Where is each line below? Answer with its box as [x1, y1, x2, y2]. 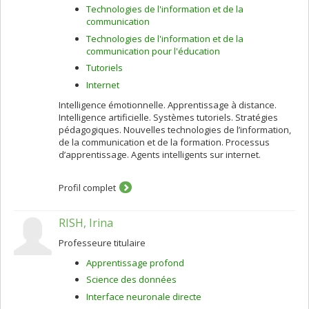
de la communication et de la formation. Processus [59, 135, 270, 148]
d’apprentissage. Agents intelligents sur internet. [59, 148, 261, 161]
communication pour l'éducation [86, 44, 220, 57]
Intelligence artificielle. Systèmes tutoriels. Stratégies [59, 110, 278, 123]
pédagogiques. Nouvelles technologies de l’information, [59, 123, 291, 136]
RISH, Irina [59, 215, 113, 230]
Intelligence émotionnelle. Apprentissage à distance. [59, 98, 277, 111]
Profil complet [59, 181, 116, 194]
